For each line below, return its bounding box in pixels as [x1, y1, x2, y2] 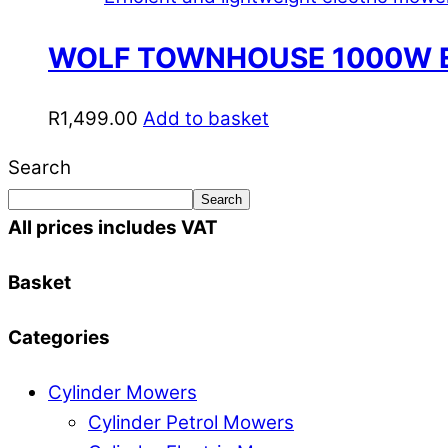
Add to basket [143, 107, 269, 131]
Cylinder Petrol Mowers [88, 411, 294, 434]
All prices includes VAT [8, 216, 218, 239]
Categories [8, 326, 110, 349]
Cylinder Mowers [48, 381, 197, 404]
